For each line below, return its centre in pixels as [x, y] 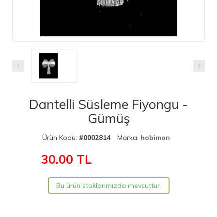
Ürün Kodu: [61, 137]
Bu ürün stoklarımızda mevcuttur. [108, 185]
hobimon [155, 137]
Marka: [129, 137]
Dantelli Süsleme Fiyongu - [108, 104]
